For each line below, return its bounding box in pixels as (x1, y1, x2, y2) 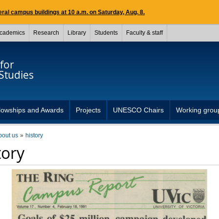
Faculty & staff (126, 29, 163, 36)
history (25, 132, 43, 139)
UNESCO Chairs (113, 106, 164, 114)
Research (33, 29, 59, 36)
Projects (76, 106, 101, 114)
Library (67, 29, 86, 36)
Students (94, 29, 118, 36)
